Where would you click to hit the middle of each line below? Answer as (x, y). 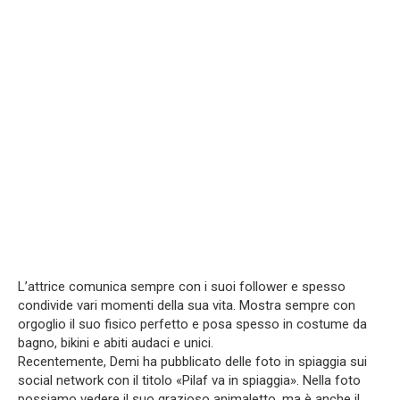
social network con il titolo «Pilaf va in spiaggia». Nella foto (189, 381)
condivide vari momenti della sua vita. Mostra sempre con (187, 306)
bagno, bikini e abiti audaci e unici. (116, 343)
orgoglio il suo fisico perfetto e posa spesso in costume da (192, 325)
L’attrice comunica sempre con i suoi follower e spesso (182, 287)
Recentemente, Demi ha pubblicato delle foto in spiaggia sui (192, 362)
